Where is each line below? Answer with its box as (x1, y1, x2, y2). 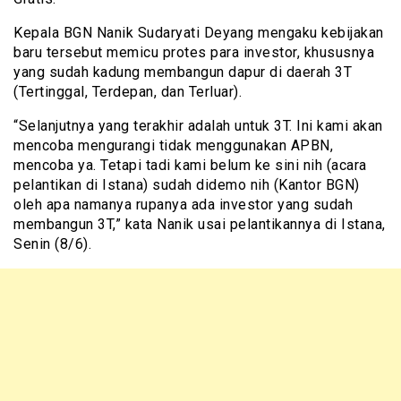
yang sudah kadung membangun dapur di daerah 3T (13, 63, 352, 81)
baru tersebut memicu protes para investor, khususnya (13, 43, 374, 61)
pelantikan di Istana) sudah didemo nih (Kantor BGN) (13, 175, 360, 193)
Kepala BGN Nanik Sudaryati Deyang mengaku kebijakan (13, 23, 384, 41)
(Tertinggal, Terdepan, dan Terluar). (13, 82, 242, 100)
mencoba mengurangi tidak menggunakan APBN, (13, 136, 333, 154)
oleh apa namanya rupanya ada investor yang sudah (13, 195, 353, 213)
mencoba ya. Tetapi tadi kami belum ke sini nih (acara (13, 156, 367, 174)
